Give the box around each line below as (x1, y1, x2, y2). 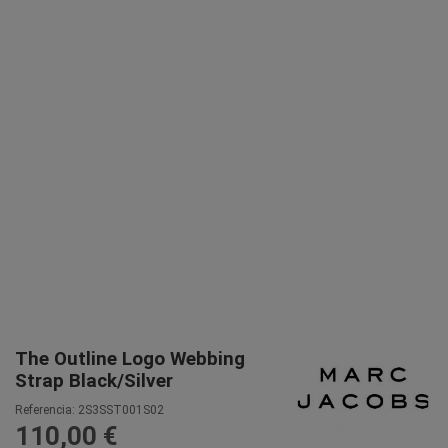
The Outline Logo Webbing (15, 348, 245, 371)
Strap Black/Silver (15, 370, 173, 393)
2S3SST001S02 (78, 402, 164, 417)
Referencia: (15, 402, 75, 417)
